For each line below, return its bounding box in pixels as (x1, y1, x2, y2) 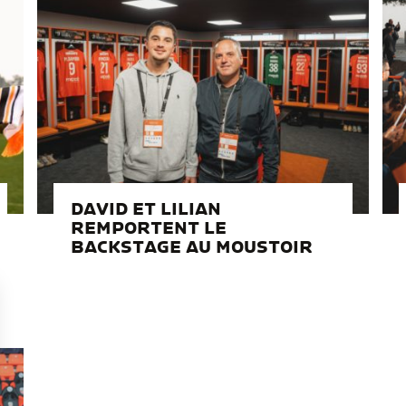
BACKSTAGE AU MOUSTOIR (70, 239, 313, 256)
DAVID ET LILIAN (70, 201, 221, 218)
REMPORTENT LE (70, 220, 227, 237)
